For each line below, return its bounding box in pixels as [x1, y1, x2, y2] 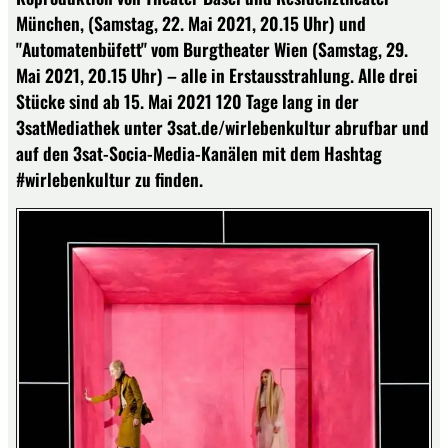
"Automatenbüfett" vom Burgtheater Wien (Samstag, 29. [16, 36, 408, 62]
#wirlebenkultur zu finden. [16, 166, 203, 192]
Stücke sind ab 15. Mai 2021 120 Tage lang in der [16, 88, 359, 114]
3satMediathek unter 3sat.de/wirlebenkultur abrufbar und [16, 114, 429, 140]
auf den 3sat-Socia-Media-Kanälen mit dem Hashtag [16, 140, 382, 166]
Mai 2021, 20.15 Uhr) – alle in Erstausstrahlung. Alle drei [16, 62, 418, 88]
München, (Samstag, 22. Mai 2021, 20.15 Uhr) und [16, 10, 366, 36]
